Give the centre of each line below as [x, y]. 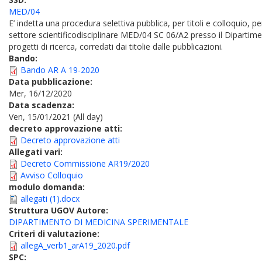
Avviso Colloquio [52, 175]
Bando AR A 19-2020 [60, 70]
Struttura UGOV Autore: [60, 210]
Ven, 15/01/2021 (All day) [56, 117]
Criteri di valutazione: [55, 234]
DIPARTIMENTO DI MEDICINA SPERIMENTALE [99, 222]
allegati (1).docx [50, 199]
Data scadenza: [43, 105]
